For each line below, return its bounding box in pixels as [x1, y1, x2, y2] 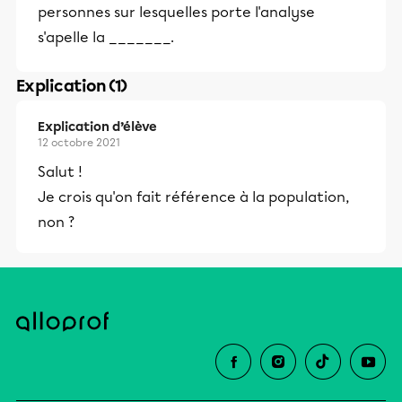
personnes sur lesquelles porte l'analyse [38, 4, 315, 21]
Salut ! [38, 163, 83, 180]
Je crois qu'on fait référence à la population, [38, 188, 349, 205]
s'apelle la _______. [38, 29, 174, 46]
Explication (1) [16, 76, 127, 96]
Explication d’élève [38, 119, 157, 135]
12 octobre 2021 [38, 136, 120, 149]
